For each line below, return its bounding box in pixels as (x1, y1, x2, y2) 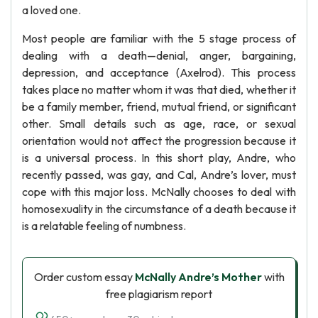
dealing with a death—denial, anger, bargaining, (22, 48, 296, 62)
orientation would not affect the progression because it (22, 133, 296, 148)
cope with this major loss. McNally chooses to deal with (22, 185, 296, 199)
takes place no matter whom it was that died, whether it (22, 82, 296, 97)
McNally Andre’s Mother (134, 270, 262, 284)
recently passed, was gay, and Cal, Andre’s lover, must (22, 168, 296, 182)
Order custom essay (33, 270, 135, 284)
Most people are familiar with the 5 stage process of (22, 31, 296, 45)
